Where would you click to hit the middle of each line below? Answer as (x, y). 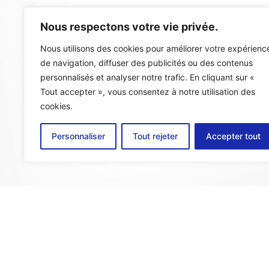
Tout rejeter (156, 136)
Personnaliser (79, 136)
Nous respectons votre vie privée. (129, 27)
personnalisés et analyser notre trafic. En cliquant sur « (147, 77)
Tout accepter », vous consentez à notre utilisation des (148, 92)
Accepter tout (233, 136)
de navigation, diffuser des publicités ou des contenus (147, 63)
